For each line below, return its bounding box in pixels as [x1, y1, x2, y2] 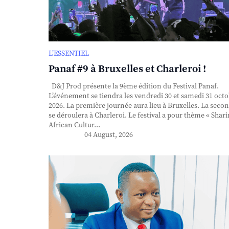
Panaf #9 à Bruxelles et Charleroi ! [48, 62, 207, 76]
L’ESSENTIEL [48, 49, 89, 58]
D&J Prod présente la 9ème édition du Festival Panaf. [48, 81, 219, 91]
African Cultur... [48, 120, 100, 130]
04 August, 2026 [84, 130, 133, 140]
